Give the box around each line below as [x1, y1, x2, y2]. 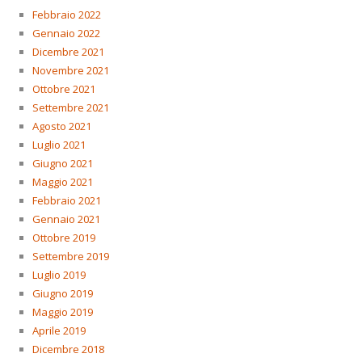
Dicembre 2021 [32, 44, 104, 59]
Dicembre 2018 [32, 341, 104, 356]
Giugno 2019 [32, 285, 93, 301]
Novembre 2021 [32, 62, 109, 78]
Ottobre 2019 [32, 229, 95, 245]
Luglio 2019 [32, 267, 86, 282]
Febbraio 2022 [32, 6, 101, 22]
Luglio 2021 [32, 137, 86, 152]
